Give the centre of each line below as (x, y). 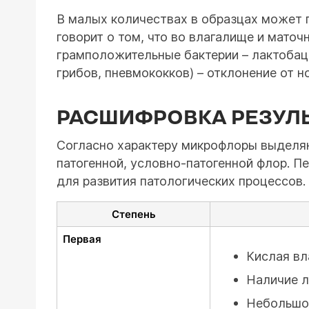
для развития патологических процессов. (181, 181)
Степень (133, 214)
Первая (82, 239)
